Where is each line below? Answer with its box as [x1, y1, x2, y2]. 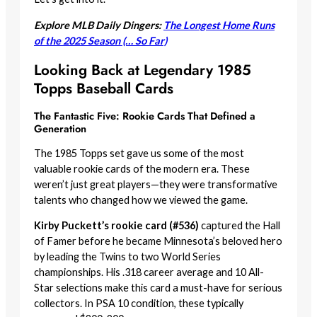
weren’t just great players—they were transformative [34, 178, 277, 190]
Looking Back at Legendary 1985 [34, 59, 251, 81]
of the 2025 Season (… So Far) [34, 34, 167, 47]
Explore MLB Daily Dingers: [34, 18, 163, 31]
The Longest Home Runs [163, 18, 275, 31]
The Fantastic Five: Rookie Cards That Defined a [34, 108, 255, 124]
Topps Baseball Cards [34, 78, 173, 100]
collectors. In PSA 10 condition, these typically [34, 297, 243, 310]
